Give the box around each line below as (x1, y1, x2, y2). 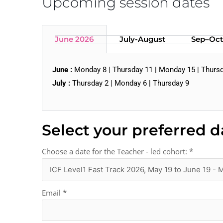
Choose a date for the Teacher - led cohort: (42, 146, 189, 157)
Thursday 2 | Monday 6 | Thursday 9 (70, 79, 189, 88)
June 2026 (55, 34, 94, 44)
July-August (119, 34, 165, 44)
